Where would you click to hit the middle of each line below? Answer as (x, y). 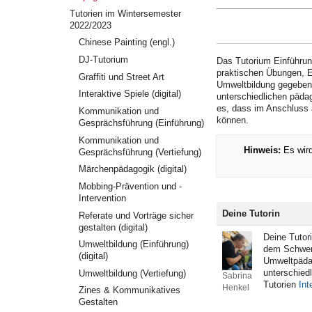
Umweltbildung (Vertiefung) (132, 273)
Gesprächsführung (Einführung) (141, 123)
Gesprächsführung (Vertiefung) (140, 152)
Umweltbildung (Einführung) (133, 244)
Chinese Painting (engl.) (126, 42)
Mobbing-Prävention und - (130, 186)
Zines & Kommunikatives (129, 290)
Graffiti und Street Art (121, 77)
